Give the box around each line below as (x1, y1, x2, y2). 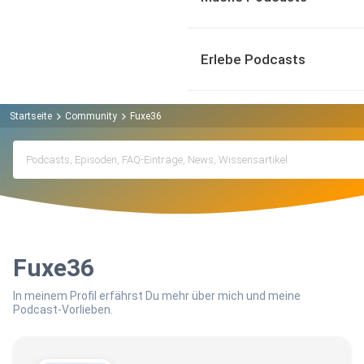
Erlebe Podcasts (201, 51, 305, 67)
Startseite (10, 110, 52, 122)
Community (65, 110, 117, 122)
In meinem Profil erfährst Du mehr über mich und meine (13, 289, 301, 303)
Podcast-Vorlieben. (13, 303, 113, 317)
